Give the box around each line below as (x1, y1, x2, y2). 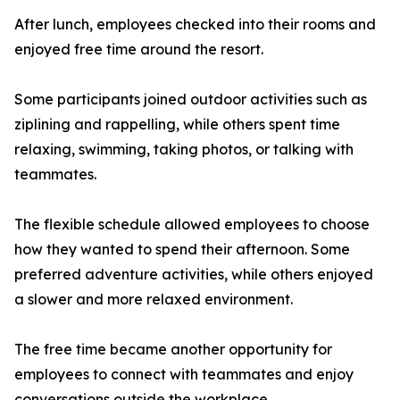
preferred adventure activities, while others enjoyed (14, 265, 373, 284)
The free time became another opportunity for (14, 340, 332, 359)
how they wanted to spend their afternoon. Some (14, 240, 350, 259)
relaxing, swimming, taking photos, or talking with (14, 140, 354, 159)
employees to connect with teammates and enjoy (14, 365, 354, 384)
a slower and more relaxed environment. (14, 290, 293, 309)
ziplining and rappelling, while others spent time (14, 115, 340, 134)
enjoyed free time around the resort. (14, 40, 263, 59)
